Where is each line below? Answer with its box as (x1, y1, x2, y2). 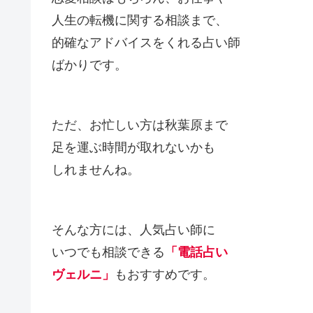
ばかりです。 (52, 57, 127, 72)
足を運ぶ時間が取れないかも (52, 140, 215, 154)
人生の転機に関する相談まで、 (52, 13, 228, 27)
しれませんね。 (52, 162, 140, 177)
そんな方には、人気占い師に (52, 222, 215, 237)
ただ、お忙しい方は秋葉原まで (52, 117, 228, 132)
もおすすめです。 (115, 267, 215, 282)
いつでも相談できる (52, 245, 165, 259)
